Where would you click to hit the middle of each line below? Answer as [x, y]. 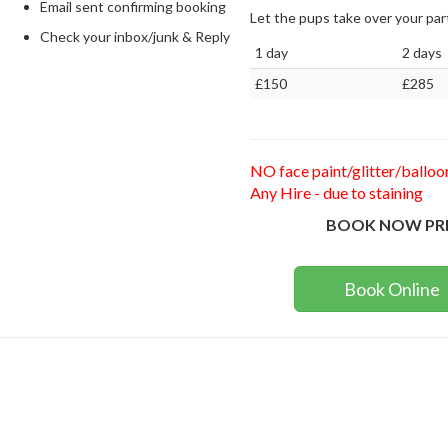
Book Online [391, 288]
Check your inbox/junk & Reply [134, 36]
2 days [421, 52]
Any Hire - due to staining [336, 192]
